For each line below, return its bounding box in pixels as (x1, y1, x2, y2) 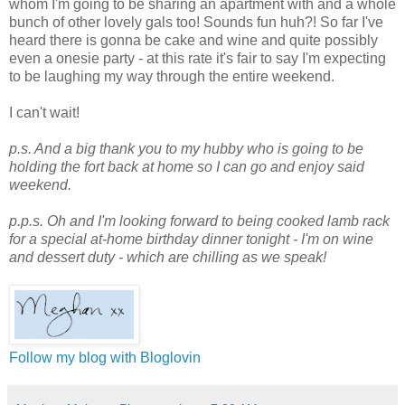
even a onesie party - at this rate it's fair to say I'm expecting (9, 50, 386, 66)
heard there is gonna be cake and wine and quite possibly (9, 32, 378, 48)
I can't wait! (9, 104, 80, 120)
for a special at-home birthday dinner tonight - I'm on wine (9, 231, 373, 247)
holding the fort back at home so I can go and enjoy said (9, 158, 364, 174)
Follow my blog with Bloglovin (9, 349, 201, 365)
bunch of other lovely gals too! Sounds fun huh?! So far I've (9, 14, 383, 30)
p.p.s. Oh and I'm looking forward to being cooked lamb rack (9, 212, 390, 229)
